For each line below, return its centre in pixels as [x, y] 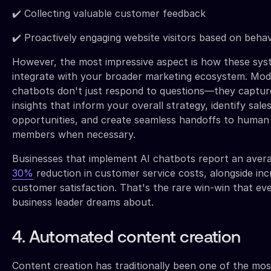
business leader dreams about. [83, 202]
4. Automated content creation [126, 238]
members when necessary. [74, 134]
